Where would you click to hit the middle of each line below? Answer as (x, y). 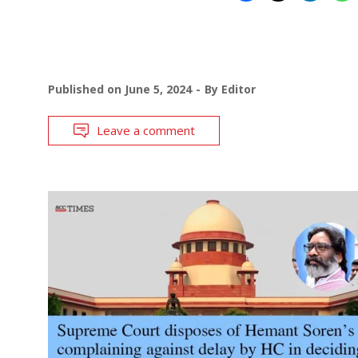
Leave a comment (146, 130)
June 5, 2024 (158, 89)
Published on (86, 89)
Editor (239, 89)
